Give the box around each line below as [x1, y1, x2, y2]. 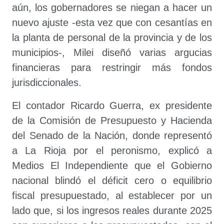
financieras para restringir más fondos [12, 62, 212, 73]
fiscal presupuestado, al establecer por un [12, 190, 212, 201]
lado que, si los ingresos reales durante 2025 [12, 205, 212, 216]
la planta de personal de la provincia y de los [12, 32, 212, 43]
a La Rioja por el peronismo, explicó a [12, 145, 212, 156]
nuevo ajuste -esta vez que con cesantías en [12, 17, 212, 28]
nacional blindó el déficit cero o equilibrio [12, 175, 212, 186]
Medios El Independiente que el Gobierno [12, 160, 212, 171]
